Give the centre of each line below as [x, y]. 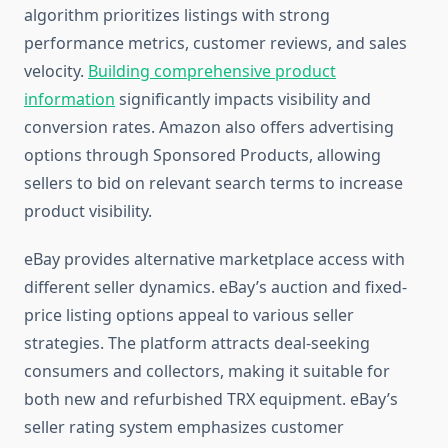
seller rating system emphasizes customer [184, 427]
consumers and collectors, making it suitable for [207, 371]
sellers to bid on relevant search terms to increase [213, 183]
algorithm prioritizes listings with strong [177, 15]
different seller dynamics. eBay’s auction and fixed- [215, 287]
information [69, 99]
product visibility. [88, 211]
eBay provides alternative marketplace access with [214, 259]
